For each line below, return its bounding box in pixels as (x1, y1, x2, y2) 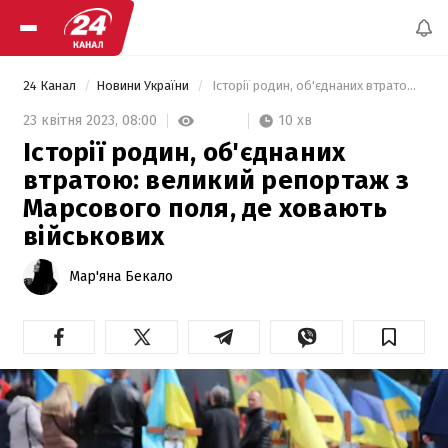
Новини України (96, 78, 192, 93)
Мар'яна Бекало (69, 267, 173, 285)
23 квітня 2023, (23, 112, 122, 130)
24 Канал (23, 78, 79, 93)
